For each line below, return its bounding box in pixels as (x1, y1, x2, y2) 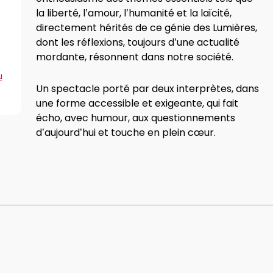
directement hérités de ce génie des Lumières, (36, 21, 257, 35)
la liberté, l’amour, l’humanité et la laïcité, (36, 6, 232, 20)
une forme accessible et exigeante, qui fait (36, 96, 238, 110)
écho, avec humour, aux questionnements (36, 111, 235, 125)
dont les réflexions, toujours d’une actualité (36, 35, 239, 49)
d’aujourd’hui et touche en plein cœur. (36, 126, 216, 140)
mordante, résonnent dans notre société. (36, 50, 233, 64)
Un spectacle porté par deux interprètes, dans (36, 82, 259, 96)
